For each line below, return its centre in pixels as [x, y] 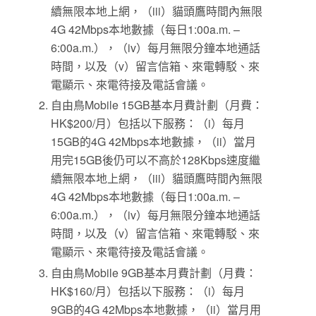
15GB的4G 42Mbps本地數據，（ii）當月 [154, 142]
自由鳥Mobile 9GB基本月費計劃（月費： [154, 272]
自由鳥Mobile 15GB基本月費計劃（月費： [157, 105]
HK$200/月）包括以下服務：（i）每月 [148, 123]
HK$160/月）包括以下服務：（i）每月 [148, 291]
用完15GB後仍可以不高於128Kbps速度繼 [156, 160]
